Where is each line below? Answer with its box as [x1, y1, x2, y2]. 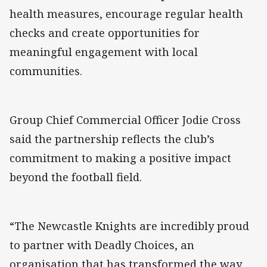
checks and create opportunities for [10, 25, 200, 40]
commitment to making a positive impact [10, 150, 231, 165]
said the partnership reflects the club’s [10, 131, 215, 146]
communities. [10, 63, 82, 78]
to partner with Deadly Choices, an [10, 237, 194, 252]
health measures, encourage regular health [10, 6, 243, 21]
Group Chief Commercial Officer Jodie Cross [10, 112, 241, 127]
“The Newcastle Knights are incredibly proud [10, 218, 249, 233]
